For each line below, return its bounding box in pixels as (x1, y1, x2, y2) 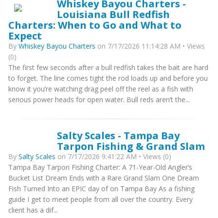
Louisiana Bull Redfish (57, 7, 170, 21)
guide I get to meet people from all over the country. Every (8, 195, 193, 204)
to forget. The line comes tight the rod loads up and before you (8, 73, 208, 83)
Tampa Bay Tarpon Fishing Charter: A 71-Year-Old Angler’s (8, 163, 192, 172)
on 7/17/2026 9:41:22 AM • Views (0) (57, 152, 171, 161)
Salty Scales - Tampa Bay (57, 128, 180, 142)
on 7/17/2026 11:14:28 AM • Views (95, 41, 205, 51)
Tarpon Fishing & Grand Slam (57, 139, 205, 153)
